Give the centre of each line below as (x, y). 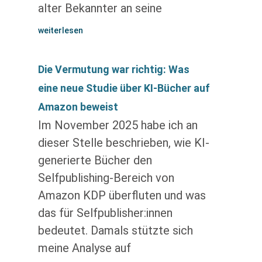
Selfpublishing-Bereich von (106, 178)
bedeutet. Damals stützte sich (115, 230)
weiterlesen (60, 30)
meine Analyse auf (84, 248)
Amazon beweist (78, 107)
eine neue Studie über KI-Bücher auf (124, 88)
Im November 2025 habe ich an (118, 125)
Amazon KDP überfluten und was (122, 195)
